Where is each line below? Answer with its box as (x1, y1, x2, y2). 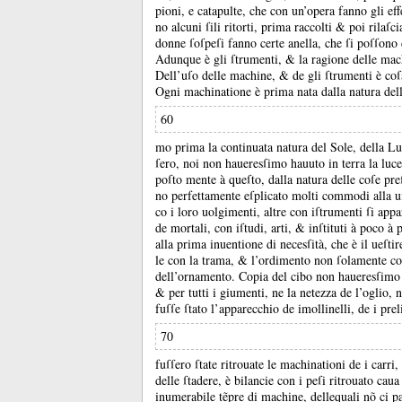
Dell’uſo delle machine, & (155, 66, 293, 83)
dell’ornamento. (155, 267, 239, 284)
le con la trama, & (155, 251, 251, 268)
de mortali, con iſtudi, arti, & (155, 219, 309, 236)
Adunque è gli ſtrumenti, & (155, 50, 299, 67)
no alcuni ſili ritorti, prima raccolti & (155, 18, 349, 35)
